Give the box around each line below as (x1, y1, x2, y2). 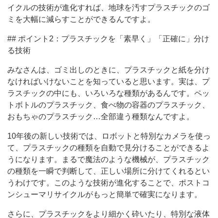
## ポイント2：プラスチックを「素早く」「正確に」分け (7, 34, 209, 43)
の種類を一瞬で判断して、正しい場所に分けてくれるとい (7, 166, 210, 175)
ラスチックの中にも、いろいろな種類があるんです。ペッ (7, 89, 210, 97)
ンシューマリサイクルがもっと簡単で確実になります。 (7, 190, 202, 199)
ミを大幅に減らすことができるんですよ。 (7, 15, 155, 23)
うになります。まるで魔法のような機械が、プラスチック (7, 155, 210, 163)
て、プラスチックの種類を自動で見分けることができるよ (7, 143, 210, 152)
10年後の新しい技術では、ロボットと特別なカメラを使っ (7, 131, 211, 140)
